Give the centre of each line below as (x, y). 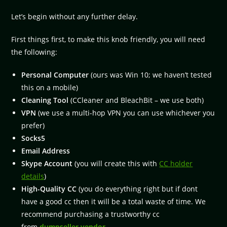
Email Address (46, 150)
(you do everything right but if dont (137, 188)
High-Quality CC (49, 188)
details (33, 176)
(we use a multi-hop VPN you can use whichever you (126, 112)
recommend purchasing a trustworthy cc (91, 214)
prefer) (33, 125)
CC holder (176, 163)
